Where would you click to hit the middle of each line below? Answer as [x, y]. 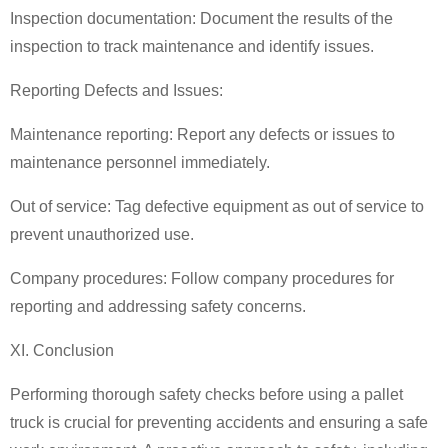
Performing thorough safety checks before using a [187, 395]
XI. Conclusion [62, 351]
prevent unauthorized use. [102, 235]
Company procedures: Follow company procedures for [202, 279]
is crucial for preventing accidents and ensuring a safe [238, 423]
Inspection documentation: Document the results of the [201, 19]
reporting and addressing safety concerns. [158, 307]
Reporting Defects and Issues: [116, 91]
